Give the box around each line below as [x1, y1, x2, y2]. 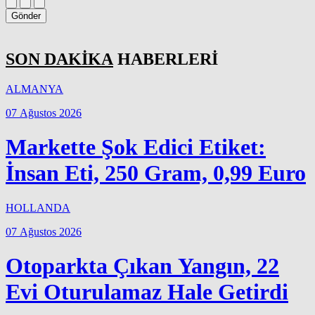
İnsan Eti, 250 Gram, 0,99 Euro [6, 160, 306, 186]
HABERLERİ [113, 50, 218, 68]
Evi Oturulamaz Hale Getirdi [6, 279, 288, 305]
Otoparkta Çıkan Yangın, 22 [6, 253, 279, 279]
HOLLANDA [6, 201, 70, 214]
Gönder [11, 11, 41, 22]
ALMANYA [6, 82, 63, 95]
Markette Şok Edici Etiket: [6, 134, 266, 160]
